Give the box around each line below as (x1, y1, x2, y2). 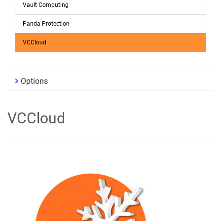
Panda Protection (23, 20, 70, 27)
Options (19, 76, 48, 86)
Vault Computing (23, 1, 69, 8)
